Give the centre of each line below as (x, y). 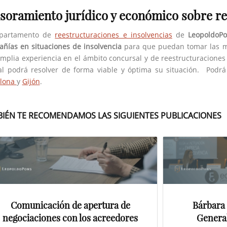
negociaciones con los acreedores (70, 218)
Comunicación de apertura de (70, 205)
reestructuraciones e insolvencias (113, 34)
